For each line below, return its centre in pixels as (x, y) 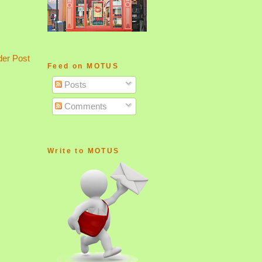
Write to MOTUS (84, 151)
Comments (84, 106)
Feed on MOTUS (83, 66)
